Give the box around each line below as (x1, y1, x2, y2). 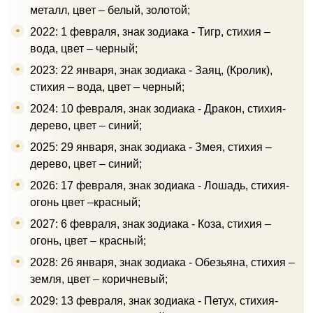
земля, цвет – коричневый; (30, 272, 168, 285)
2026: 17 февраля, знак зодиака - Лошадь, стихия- (30, 179, 289, 191)
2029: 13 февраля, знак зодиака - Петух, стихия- (30, 294, 278, 307)
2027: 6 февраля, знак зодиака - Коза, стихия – (30, 217, 271, 230)
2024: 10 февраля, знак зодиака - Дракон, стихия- (30, 102, 286, 115)
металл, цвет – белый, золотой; (30, 3, 190, 16)
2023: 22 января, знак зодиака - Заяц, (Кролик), (30, 64, 272, 76)
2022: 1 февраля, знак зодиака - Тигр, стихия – (30, 25, 270, 38)
